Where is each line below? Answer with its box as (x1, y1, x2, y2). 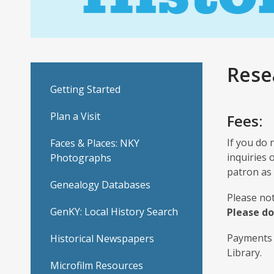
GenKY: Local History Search (50, 205, 178, 219)
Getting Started (50, 83, 120, 97)
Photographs (50, 151, 111, 165)
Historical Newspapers (50, 232, 154, 246)
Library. (227, 246, 262, 260)
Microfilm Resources (50, 259, 143, 273)
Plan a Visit (50, 109, 100, 124)
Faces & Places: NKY (50, 136, 139, 150)
